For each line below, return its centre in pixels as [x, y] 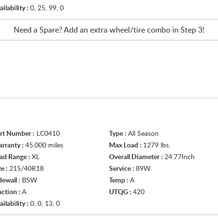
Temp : [119, 181]
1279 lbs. [157, 145]
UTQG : [121, 192]
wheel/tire [127, 30]
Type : [118, 134]
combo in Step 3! [175, 30]
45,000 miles [44, 145]
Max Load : [126, 145]
